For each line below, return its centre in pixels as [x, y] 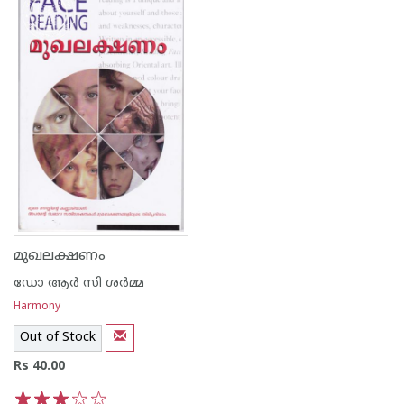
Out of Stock [58, 337]
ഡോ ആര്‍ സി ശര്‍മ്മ [79, 284]
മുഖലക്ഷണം [60, 256]
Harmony [37, 307]
